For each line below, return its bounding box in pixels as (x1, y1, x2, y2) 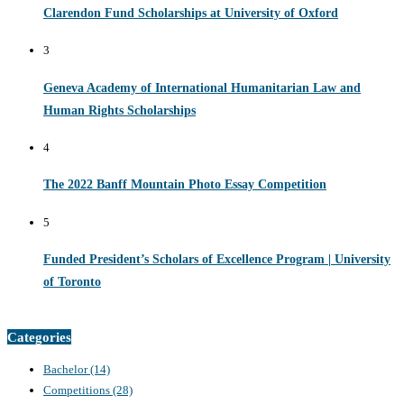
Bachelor (43, 363, 90, 377)
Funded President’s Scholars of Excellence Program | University (43, 252, 390, 266)
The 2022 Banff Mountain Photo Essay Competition (43, 178, 326, 192)
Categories (7, 328, 71, 344)
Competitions (43, 383, 113, 398)
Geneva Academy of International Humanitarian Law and (43, 80, 361, 95)
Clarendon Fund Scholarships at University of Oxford (43, 6, 338, 21)
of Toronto (43, 274, 101, 289)
